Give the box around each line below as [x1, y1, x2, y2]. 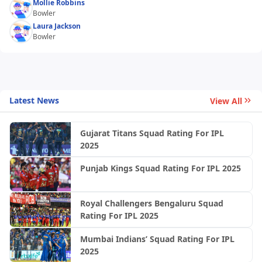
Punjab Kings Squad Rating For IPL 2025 [80, 163, 241, 174]
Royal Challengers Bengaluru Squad [80, 198, 223, 209]
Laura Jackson [33, 20, 81, 31]
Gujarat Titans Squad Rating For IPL [80, 127, 224, 139]
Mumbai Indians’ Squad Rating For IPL [80, 233, 235, 244]
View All [210, 95, 242, 106]
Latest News [9, 95, 59, 106]
